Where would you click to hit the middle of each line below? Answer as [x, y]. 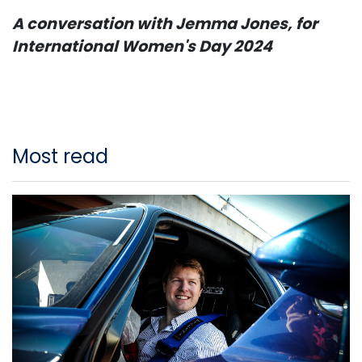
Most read [60, 156]
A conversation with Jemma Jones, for [165, 23]
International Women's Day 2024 [142, 46]
